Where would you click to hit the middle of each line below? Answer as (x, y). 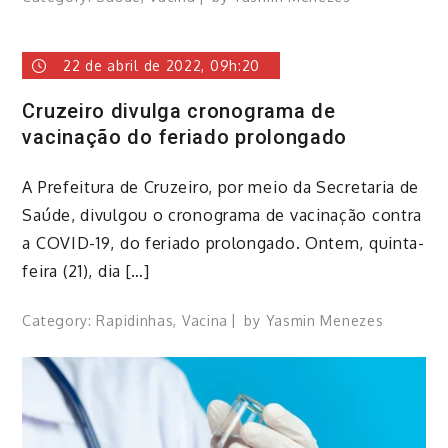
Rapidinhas (135, 320)
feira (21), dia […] (86, 270)
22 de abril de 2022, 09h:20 (162, 66)
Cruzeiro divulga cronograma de (179, 111)
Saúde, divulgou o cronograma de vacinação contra (222, 214)
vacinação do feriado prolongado (185, 137)
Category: (59, 320)
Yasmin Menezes (324, 320)
